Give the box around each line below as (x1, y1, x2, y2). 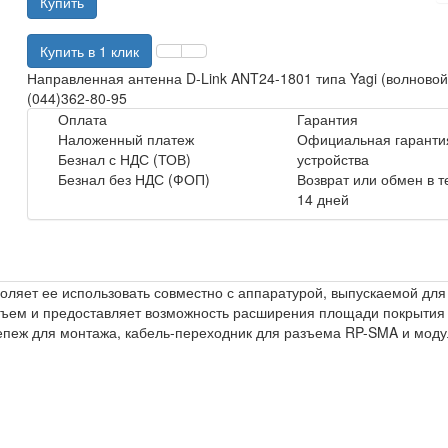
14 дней (297, 189, 350, 210)
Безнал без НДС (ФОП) (58, 169, 211, 190)
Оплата (58, 109, 108, 130)
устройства (297, 149, 370, 170)
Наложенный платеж (58, 129, 195, 150)
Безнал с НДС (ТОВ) (58, 149, 192, 170)
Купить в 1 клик (40, 41, 140, 62)
